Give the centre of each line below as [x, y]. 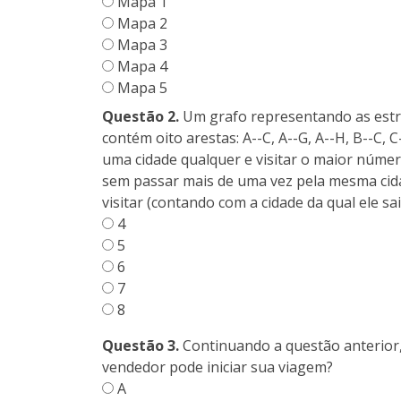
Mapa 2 [141, 24]
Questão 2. [141, 117]
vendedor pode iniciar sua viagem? [218, 367]
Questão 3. [141, 346]
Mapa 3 [141, 45]
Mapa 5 [141, 88]
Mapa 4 [141, 67]
